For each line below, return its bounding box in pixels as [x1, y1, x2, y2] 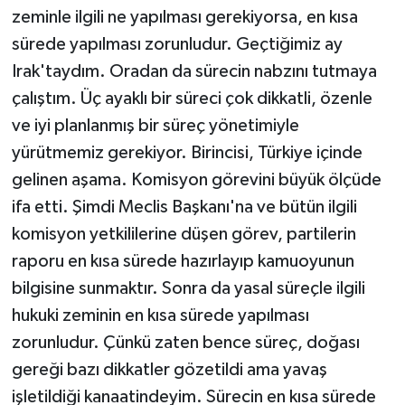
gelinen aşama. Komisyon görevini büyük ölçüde [11, 171, 381, 190]
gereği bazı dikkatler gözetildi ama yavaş [11, 361, 327, 380]
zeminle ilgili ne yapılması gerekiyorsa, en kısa [11, 8, 358, 27]
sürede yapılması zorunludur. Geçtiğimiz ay [11, 35, 343, 54]
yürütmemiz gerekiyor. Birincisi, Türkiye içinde [11, 144, 363, 163]
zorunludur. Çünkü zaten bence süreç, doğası [11, 334, 360, 353]
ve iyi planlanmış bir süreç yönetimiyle [11, 117, 299, 136]
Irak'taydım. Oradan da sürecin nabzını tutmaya [11, 62, 377, 81]
